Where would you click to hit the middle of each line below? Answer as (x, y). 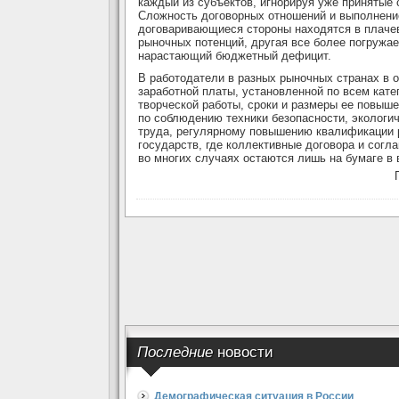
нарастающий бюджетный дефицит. (235, 56)
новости (245, 352)
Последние (177, 352)
